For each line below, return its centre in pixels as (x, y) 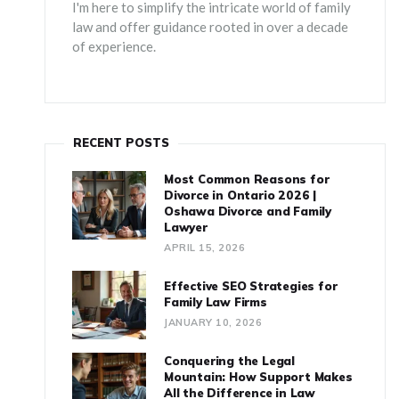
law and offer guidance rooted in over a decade (210, 26)
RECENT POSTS (121, 143)
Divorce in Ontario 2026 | (240, 195)
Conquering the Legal (230, 361)
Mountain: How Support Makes (258, 377)
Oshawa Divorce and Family (248, 212)
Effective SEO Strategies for (251, 286)
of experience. (114, 46)
